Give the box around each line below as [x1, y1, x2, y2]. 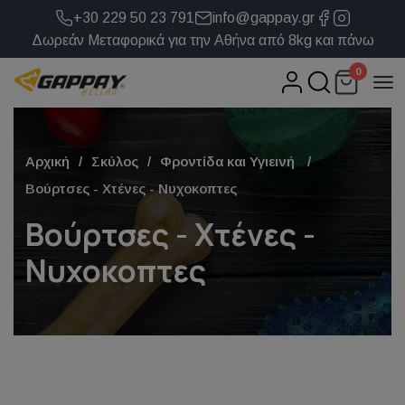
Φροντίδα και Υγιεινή [159, 153, 298, 169]
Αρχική [24, 153, 70, 169]
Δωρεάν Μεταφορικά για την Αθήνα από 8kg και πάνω [31, 33, 374, 48]
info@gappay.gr [212, 10, 315, 25]
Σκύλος [90, 153, 138, 169]
